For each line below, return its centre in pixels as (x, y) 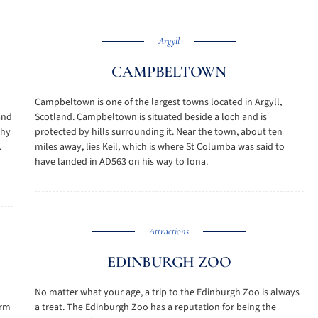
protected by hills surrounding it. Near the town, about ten (158, 132)
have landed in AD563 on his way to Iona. (121, 162)
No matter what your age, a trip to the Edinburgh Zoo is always (167, 292)
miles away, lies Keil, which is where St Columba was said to (159, 147)
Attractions (169, 231)
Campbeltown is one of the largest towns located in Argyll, (158, 102)
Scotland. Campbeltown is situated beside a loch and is (150, 117)
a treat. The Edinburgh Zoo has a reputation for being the (155, 307)
